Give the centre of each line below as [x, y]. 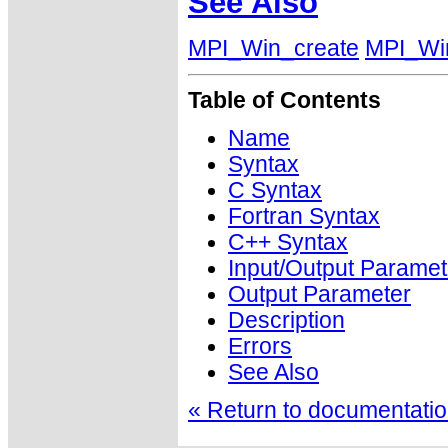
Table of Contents [284, 100]
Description [286, 320]
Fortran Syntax [304, 216]
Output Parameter [319, 294]
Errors [260, 346]
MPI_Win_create [273, 48]
